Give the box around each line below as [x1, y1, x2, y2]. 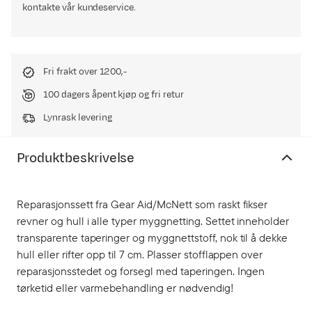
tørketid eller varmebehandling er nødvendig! [17, 281, 234, 295]
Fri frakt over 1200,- [43, 65, 127, 78]
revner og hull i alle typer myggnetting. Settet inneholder [17, 214, 290, 228]
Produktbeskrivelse [17, 149, 135, 167]
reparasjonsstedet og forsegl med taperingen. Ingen [17, 264, 265, 278]
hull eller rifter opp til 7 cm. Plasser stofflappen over [17, 247, 263, 261]
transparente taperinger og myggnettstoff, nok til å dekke [17, 231, 288, 244]
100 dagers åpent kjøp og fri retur [43, 88, 184, 101]
